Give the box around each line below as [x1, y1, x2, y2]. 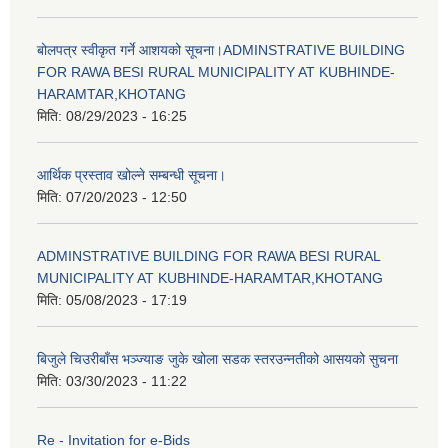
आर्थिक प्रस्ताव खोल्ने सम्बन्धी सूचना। [37, 167, 226, 184]
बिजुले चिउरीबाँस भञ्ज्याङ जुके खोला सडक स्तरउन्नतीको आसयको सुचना [37, 351, 398, 368]
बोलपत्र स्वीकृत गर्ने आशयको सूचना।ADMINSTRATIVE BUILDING [37, 42, 405, 59]
